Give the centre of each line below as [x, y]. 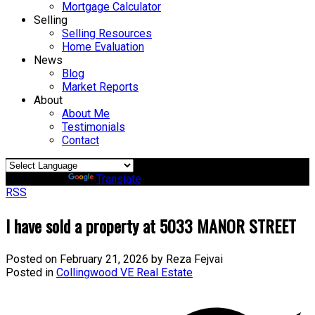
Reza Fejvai [194, 259]
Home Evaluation [103, 47]
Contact [81, 140]
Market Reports [100, 87]
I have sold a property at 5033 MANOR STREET [151, 225]
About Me [86, 114]
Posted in [30, 272]
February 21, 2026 [104, 259]
